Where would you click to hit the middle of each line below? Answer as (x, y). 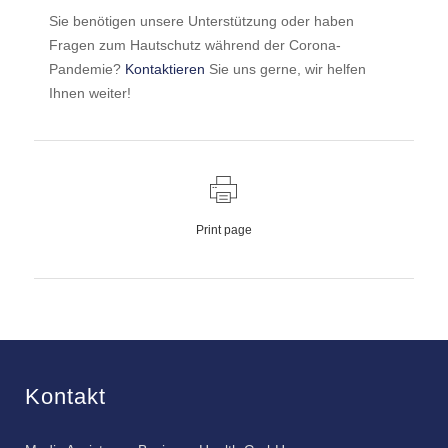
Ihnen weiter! (89, 93)
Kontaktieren (164, 69)
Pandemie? (86, 69)
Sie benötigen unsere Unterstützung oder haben (201, 21)
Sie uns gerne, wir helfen (285, 69)
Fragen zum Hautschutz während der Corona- (194, 45)
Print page (223, 230)
